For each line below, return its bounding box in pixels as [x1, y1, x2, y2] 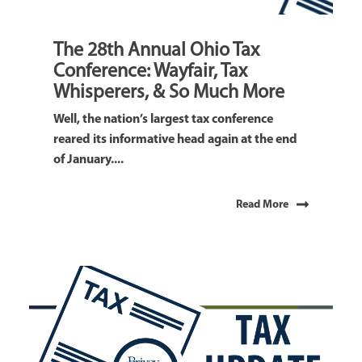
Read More [236, 199, 288, 212]
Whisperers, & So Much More [53, 83, 284, 103]
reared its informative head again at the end [53, 133, 297, 147]
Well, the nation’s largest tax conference [53, 113, 273, 127]
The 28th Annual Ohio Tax [53, 41, 259, 61]
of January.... [53, 154, 124, 167]
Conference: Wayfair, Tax [53, 62, 247, 82]
